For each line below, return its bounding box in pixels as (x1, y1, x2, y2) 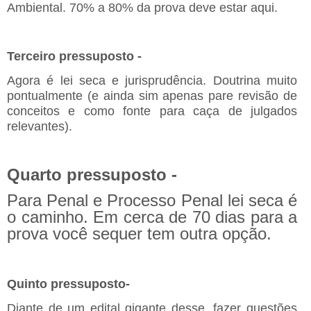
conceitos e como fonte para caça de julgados (7, 103, 297, 118)
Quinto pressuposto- (7, 276, 133, 291)
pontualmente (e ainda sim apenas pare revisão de (7, 88, 297, 103)
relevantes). (7, 119, 76, 133)
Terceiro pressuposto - (7, 49, 145, 63)
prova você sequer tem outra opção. (7, 224, 276, 243)
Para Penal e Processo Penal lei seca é (7, 190, 297, 210)
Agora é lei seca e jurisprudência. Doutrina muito (7, 73, 297, 87)
